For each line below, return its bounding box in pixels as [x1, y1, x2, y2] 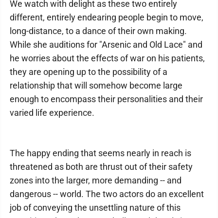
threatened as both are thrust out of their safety [10, 162, 193, 172]
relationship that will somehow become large [10, 80, 182, 91]
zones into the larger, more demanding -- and [10, 175, 182, 185]
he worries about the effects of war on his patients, [10, 53, 205, 63]
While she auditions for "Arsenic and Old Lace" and [10, 39, 202, 50]
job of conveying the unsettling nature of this [10, 202, 181, 213]
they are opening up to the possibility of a [10, 67, 167, 77]
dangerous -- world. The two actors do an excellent [10, 189, 204, 199]
